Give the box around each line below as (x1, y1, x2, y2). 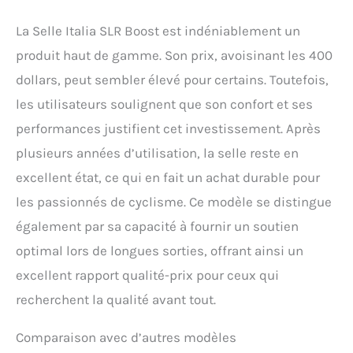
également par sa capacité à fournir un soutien (16, 218, 299, 235)
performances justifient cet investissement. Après (16, 121, 321, 137)
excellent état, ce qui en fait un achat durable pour (16, 169, 320, 186)
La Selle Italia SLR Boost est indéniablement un (16, 23, 300, 39)
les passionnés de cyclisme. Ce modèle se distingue (16, 194, 332, 210)
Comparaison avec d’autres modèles (16, 329, 236, 346)
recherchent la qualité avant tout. (16, 292, 216, 308)
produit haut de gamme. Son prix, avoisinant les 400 (16, 47, 333, 64)
